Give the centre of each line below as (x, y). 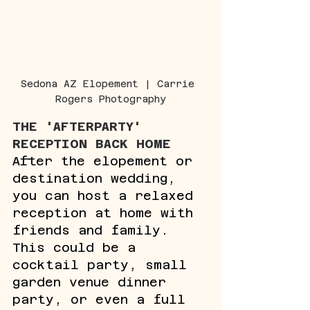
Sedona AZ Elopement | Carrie (111, 83)
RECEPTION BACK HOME (92, 143)
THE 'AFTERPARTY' (81, 126)
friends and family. (95, 230)
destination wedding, (98, 178)
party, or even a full (103, 299)
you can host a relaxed (107, 195)
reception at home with (107, 212)
